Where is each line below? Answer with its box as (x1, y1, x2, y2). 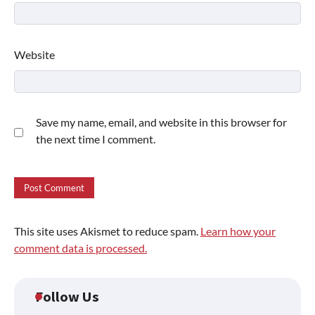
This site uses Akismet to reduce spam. (14, 224, 200, 238)
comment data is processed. (14, 240, 147, 255)
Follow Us (35, 287, 99, 306)
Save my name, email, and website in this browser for (36, 115, 287, 129)
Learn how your (200, 224, 276, 238)
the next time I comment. (36, 132, 155, 146)
